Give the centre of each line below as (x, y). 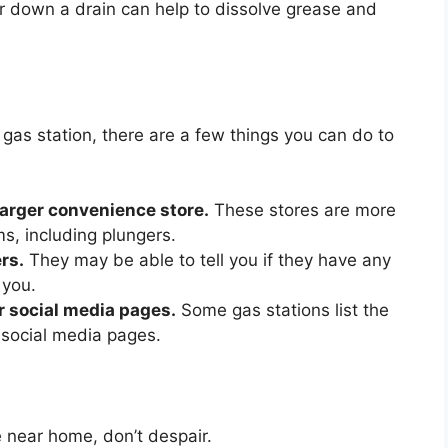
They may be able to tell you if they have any (207, 260)
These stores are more (302, 210)
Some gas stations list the (282, 310)
